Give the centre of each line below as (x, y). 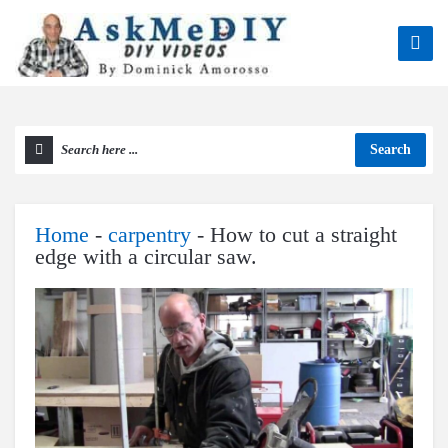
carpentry (149, 234)
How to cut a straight (303, 234)
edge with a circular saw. (146, 256)
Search (390, 149)
